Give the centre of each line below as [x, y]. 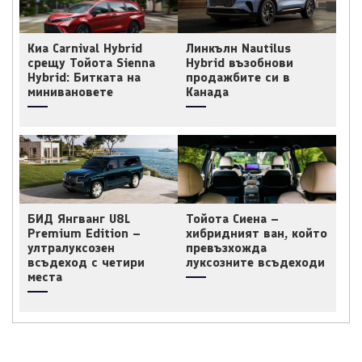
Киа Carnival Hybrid [85, 48]
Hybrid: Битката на [84, 77]
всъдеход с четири [86, 262]
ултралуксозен [71, 247]
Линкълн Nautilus [238, 48]
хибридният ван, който [257, 233]
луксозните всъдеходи [255, 262]
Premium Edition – [84, 233]
